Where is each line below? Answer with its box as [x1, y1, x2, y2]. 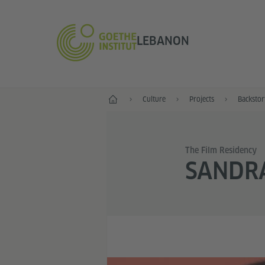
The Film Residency [185, 146, 257, 155]
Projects [189, 95, 214, 104]
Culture [142, 95, 166, 104]
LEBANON [136, 34, 189, 49]
